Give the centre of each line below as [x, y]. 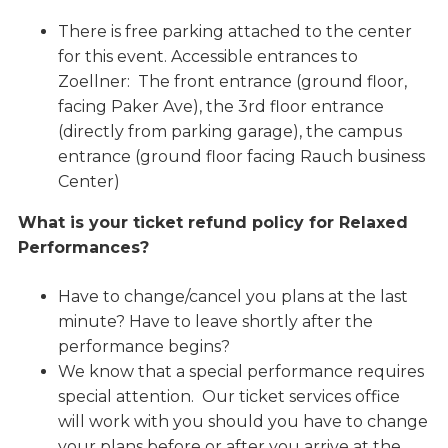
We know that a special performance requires [240, 372]
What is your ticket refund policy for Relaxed [212, 223]
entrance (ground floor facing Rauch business [241, 157]
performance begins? [143, 347]
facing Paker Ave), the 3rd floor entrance [220, 107]
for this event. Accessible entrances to [207, 57]
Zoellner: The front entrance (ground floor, [232, 82]
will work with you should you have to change [242, 422]
